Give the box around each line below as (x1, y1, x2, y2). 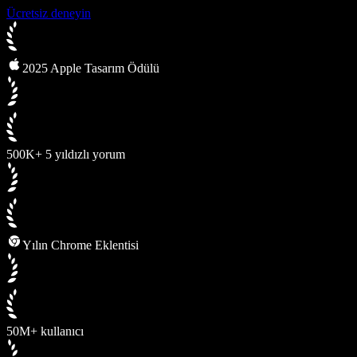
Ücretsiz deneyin (6, 6, 91, 20)
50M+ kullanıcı (6, 324, 84, 338)
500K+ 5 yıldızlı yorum (6, 147, 125, 161)
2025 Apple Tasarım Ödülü (22, 61, 159, 75)
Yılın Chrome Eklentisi (22, 237, 139, 252)
